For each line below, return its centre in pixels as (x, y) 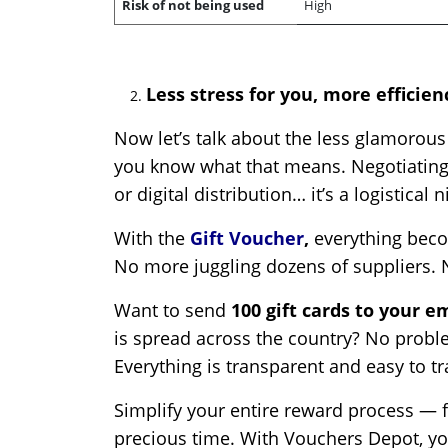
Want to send (172, 310)
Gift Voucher (247, 238)
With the (152, 238)
